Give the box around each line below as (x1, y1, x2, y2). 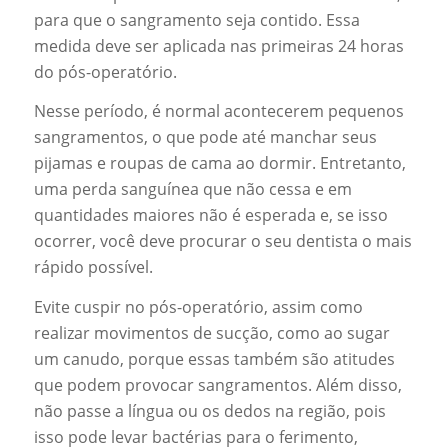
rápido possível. (33, 256, 153, 279)
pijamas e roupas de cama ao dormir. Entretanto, (33, 152, 406, 175)
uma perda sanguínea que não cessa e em (33, 178, 352, 201)
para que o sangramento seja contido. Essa (33, 8, 360, 31)
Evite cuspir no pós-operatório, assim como (33, 295, 363, 318)
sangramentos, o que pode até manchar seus (33, 126, 377, 149)
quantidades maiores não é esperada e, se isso (33, 204, 388, 227)
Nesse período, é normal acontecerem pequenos (33, 100, 404, 123)
